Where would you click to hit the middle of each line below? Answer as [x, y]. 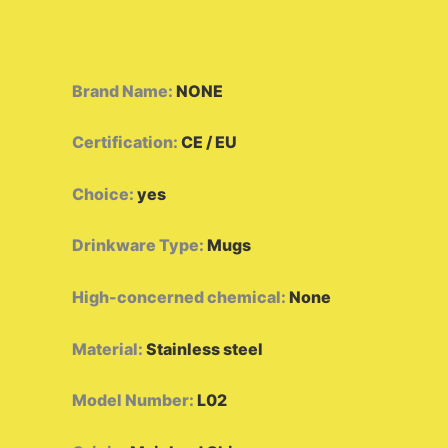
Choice [100, 193]
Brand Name [120, 90]
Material [105, 348]
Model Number [130, 400]
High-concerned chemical [176, 296]
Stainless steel [204, 348]
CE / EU [209, 142]
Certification [122, 142]
